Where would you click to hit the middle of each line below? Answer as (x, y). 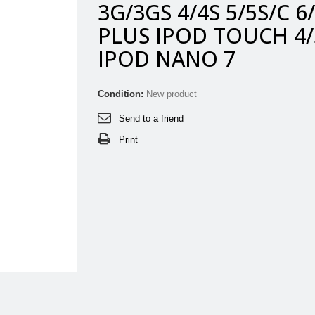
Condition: (121, 94)
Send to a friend (151, 118)
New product (172, 94)
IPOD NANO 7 (167, 59)
